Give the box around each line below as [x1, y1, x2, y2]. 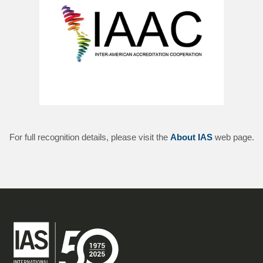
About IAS [170, 131, 213, 142]
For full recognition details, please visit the [9, 131, 170, 142]
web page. [212, 131, 254, 142]
